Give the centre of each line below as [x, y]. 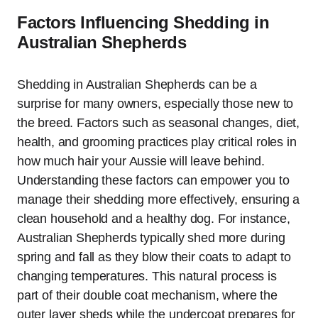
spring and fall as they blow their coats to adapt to [154, 257]
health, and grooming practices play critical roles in [157, 142]
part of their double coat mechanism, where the [147, 296]
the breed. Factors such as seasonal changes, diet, [159, 123]
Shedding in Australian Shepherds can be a [137, 85]
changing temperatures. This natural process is [147, 276]
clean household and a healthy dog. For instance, [154, 219]
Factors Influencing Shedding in [143, 23]
